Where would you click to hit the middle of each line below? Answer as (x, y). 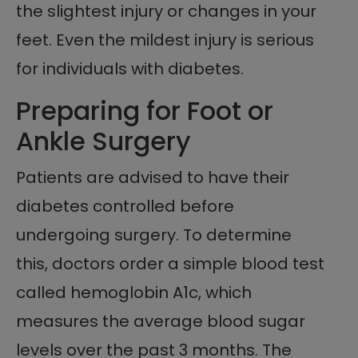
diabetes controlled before (125, 207)
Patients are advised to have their (153, 178)
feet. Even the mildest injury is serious (165, 40)
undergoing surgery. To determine (154, 235)
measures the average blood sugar (161, 322)
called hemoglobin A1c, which (134, 293)
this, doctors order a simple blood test (170, 264)
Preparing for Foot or (145, 111)
